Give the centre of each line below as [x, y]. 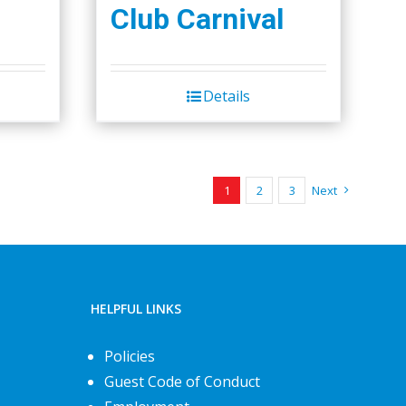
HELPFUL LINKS [136, 308]
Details [227, 96]
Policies [130, 356]
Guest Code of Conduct [182, 381]
